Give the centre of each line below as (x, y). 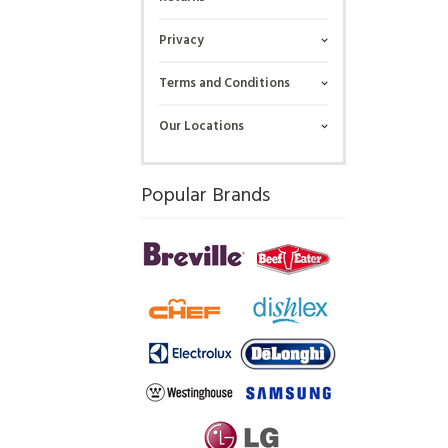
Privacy (181, 40)
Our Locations (201, 126)
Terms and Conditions (224, 83)
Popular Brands (205, 195)
